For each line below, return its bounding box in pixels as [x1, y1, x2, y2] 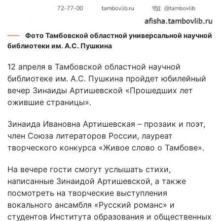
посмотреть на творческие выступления [7, 187, 167, 198]
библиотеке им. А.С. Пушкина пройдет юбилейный [7, 73, 206, 83]
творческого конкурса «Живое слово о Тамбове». [7, 142, 204, 152]
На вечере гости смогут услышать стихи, [7, 164, 171, 174]
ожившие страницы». [7, 97, 91, 107]
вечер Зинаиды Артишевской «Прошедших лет [7, 85, 193, 95]
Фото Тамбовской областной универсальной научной [25, 31, 212, 39]
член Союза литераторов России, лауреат [7, 130, 173, 141]
